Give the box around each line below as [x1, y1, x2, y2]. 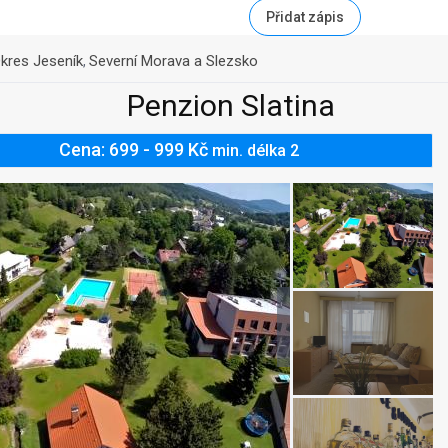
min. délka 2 [212, 141, 300, 160]
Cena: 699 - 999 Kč [59, 139, 213, 160]
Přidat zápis [266, 8, 344, 25]
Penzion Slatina [127, 88, 335, 123]
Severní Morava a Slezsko [88, 52, 258, 70]
